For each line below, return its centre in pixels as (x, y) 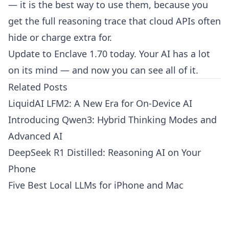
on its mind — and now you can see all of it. (103, 70)
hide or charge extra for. (60, 37)
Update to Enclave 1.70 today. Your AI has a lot (109, 54)
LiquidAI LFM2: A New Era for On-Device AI (100, 103)
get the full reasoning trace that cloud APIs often (114, 21)
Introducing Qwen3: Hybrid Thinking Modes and (112, 120)
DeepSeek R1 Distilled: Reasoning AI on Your (105, 152)
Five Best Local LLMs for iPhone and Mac (96, 185)
